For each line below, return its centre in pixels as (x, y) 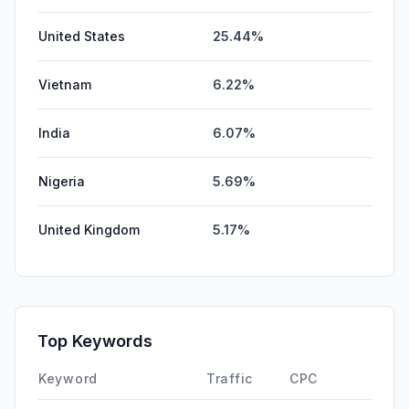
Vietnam (65, 84)
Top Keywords (95, 341)
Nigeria (62, 181)
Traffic (230, 378)
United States (82, 36)
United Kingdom (89, 229)
